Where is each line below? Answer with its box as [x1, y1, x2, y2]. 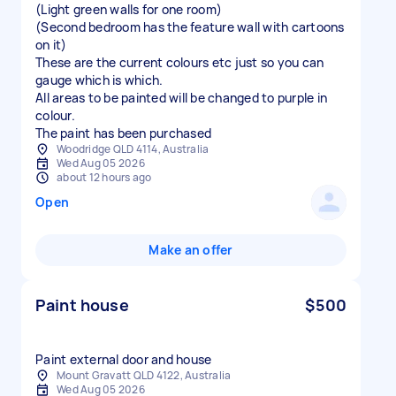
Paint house [35, 294, 129, 316]
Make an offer [148, 241, 233, 258]
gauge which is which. [35, 72, 164, 88]
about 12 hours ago [57, 170, 152, 185]
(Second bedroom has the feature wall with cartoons [35, 19, 345, 35]
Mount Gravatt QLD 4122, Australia [57, 368, 232, 383]
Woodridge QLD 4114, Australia [57, 141, 209, 156]
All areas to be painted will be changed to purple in [35, 89, 327, 106]
